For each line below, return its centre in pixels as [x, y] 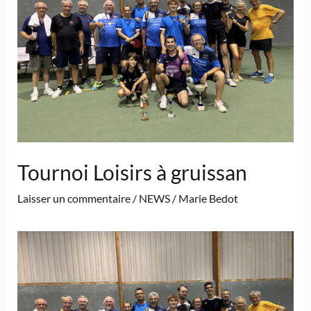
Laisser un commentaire [74, 199]
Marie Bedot [208, 199]
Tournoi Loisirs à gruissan [132, 173]
